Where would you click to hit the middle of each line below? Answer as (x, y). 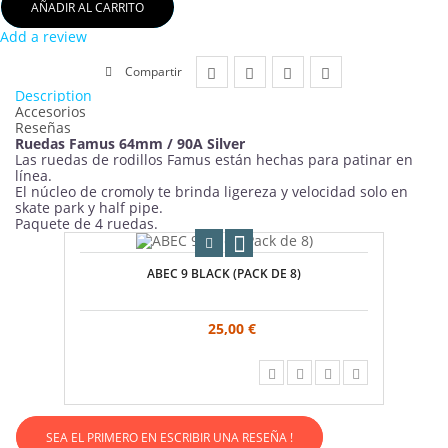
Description (53, 96)
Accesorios (50, 112)
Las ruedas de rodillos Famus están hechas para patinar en (214, 160)
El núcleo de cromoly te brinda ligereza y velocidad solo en (211, 192)
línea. (33, 176)
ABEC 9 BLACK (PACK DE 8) (224, 274)
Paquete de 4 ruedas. (86, 224)
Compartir (153, 71)
